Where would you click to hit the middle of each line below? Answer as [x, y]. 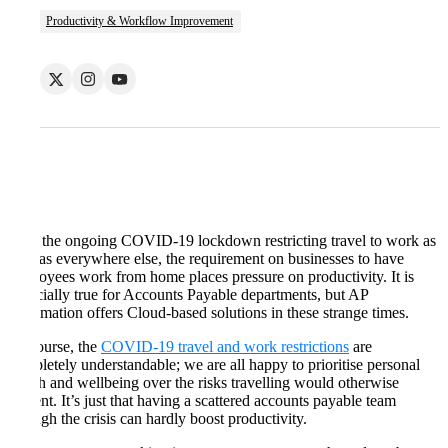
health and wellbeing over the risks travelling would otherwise [203, 383]
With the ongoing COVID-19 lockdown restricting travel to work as [222, 241]
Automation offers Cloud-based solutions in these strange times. [208, 313]
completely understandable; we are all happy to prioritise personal [214, 365]
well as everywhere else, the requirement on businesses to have [206, 259]
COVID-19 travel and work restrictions [225, 347]
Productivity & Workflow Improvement [139, 21]
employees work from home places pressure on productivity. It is [211, 277]
